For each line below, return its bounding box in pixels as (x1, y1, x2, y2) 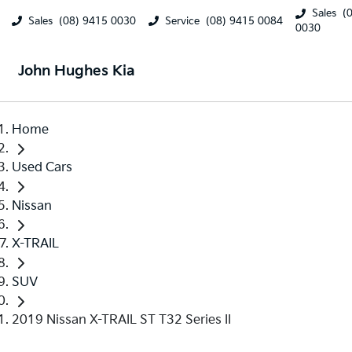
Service (165, 14, 200, 27)
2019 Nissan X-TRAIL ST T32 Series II (12, 312, 231, 328)
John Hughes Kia (18, 63, 135, 79)
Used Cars (12, 160, 72, 176)
